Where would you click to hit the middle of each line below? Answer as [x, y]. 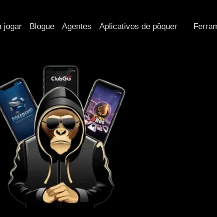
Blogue [42, 26]
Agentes [77, 26]
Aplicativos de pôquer [138, 26]
